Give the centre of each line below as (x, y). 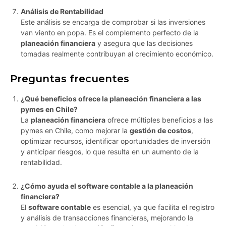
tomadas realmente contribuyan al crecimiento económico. (117, 54)
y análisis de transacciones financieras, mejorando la (107, 218)
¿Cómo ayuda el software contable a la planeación (107, 186)
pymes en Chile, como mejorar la (75, 131)
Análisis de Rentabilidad (62, 12)
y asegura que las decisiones (144, 43)
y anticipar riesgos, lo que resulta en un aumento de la (110, 152)
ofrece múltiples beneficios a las (159, 120)
